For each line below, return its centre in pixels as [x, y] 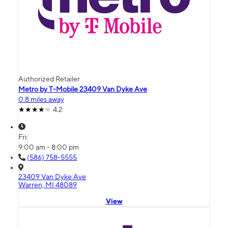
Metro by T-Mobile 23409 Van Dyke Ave [83, 89]
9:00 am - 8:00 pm [49, 147]
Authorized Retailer [49, 79]
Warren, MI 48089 [48, 185]
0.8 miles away [41, 99]
